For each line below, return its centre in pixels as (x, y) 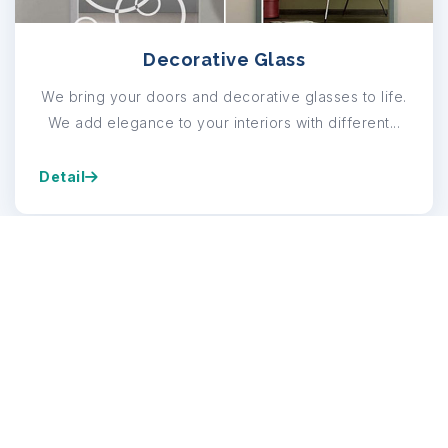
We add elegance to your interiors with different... (224, 122)
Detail (62, 176)
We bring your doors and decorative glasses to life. (224, 96)
